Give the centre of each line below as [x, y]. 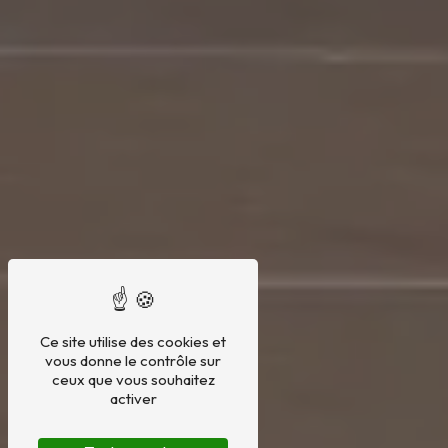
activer [133, 398]
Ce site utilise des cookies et [133, 341]
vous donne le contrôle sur [133, 360]
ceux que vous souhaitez [133, 379]
